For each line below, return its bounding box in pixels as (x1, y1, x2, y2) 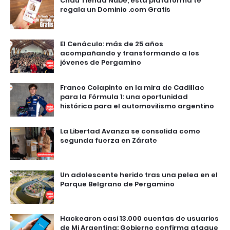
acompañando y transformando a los (60, 48, 199, 59)
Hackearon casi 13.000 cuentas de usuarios (60, 214, 219, 224)
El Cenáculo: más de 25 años (60, 39, 163, 49)
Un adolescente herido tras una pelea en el (60, 170, 218, 180)
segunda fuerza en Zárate (60, 136, 157, 146)
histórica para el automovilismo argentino (60, 101, 214, 111)
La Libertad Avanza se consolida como (60, 126, 200, 137)
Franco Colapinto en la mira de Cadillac (60, 83, 204, 93)
